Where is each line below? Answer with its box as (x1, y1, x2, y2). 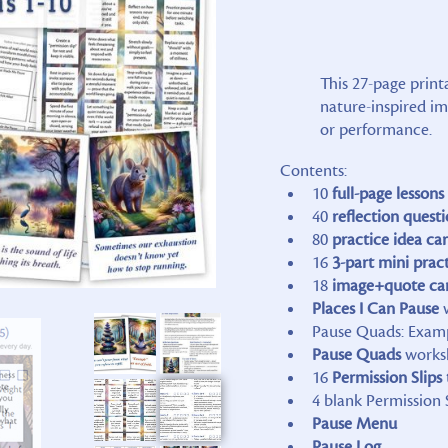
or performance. (319, 118, 432, 141)
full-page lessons (331, 182, 444, 205)
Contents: (279, 159, 347, 182)
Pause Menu (311, 412, 397, 435)
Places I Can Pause (311, 297, 439, 320)
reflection (331, 205, 399, 228)
